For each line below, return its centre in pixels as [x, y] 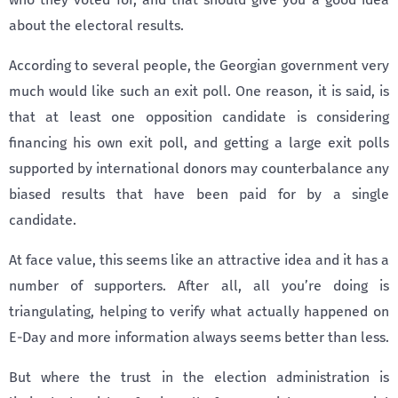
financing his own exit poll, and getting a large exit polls [199, 143]
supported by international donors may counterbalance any [199, 168]
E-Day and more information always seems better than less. [199, 337]
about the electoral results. [96, 25]
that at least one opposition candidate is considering [199, 117]
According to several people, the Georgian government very [199, 65]
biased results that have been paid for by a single [199, 194]
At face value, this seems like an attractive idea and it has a [199, 260]
